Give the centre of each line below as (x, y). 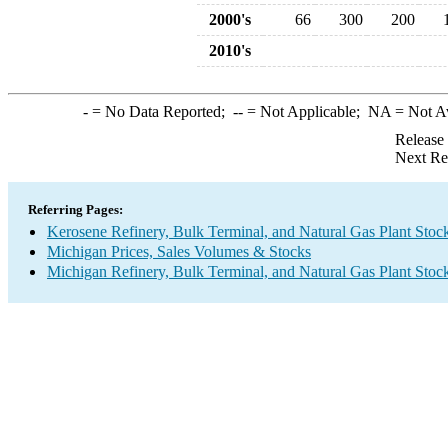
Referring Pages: (75, 209)
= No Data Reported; (160, 111)
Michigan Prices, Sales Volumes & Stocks (179, 251)
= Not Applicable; (305, 111)
